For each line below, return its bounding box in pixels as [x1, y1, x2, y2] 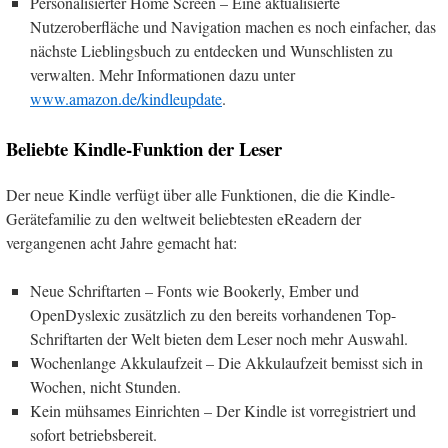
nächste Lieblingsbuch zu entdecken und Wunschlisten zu [30, 40, 393, 62]
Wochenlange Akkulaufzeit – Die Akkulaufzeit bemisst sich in [30, 352, 423, 374]
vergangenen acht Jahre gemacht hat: [6, 232, 237, 254]
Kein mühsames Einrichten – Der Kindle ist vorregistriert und [30, 400, 416, 422]
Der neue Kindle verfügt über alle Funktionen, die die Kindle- [6, 184, 395, 206]
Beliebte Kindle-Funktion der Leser [6, 135, 282, 163]
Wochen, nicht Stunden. [30, 376, 181, 398]
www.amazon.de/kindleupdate [30, 88, 222, 110]
